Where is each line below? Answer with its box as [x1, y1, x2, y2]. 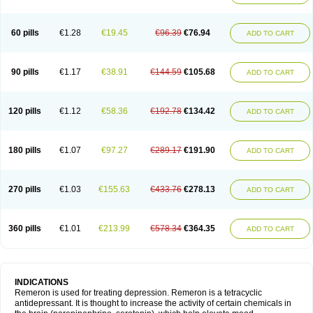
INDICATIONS [15, 277, 68, 287]
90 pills [10, 67, 39, 77]
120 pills [8, 106, 41, 116]
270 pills [8, 184, 41, 194]
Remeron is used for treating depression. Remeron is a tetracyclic [15, 288, 262, 298]
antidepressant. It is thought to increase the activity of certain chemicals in [15, 298, 291, 308]
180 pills [8, 145, 41, 155]
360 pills [8, 224, 41, 233]
